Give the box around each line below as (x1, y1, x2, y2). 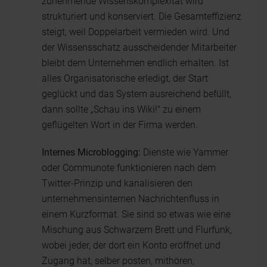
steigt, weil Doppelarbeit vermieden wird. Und (42, 26, 229, 38)
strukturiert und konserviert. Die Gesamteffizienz (42, 11, 241, 22)
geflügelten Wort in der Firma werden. (42, 119, 198, 131)
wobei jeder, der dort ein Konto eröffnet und (42, 240, 221, 251)
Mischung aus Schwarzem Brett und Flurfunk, (42, 224, 232, 235)
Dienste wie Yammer (141, 147, 228, 158)
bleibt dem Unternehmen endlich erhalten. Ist (42, 57, 229, 69)
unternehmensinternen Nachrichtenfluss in (42, 193, 219, 204)
